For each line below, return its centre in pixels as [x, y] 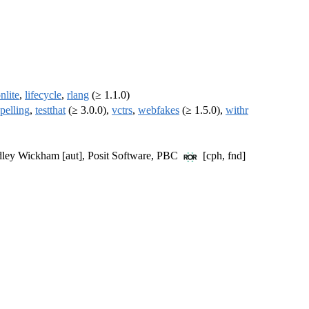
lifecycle [43, 95]
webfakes [159, 110]
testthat [50, 110]
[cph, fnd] [223, 156]
